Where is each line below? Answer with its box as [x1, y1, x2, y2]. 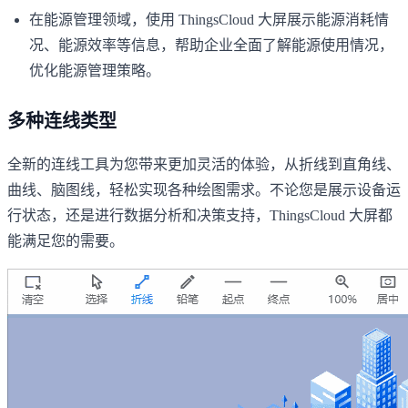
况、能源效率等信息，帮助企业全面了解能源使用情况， [29, 36, 393, 53]
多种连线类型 [7, 110, 117, 131]
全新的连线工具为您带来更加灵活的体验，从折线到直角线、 [7, 156, 401, 172]
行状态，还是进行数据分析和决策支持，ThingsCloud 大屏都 [7, 207, 393, 223]
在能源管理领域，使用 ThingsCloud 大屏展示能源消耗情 [29, 11, 389, 27]
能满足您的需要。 [7, 232, 124, 249]
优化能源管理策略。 [29, 62, 160, 78]
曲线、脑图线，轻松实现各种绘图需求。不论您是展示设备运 [7, 181, 401, 198]
